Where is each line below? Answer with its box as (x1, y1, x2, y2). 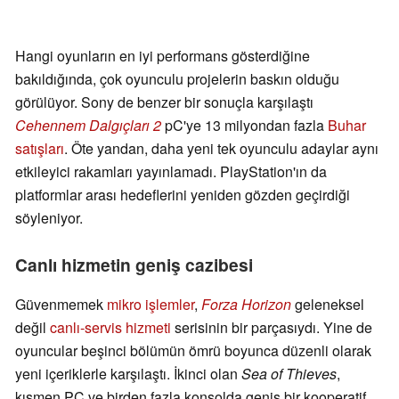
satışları (15, 138, 64, 159)
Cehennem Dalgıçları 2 (15, 115, 161, 136)
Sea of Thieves (241, 363, 337, 385)
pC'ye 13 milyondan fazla (161, 115, 328, 136)
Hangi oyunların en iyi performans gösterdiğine (15, 45, 310, 67)
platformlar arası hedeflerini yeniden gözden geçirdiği (15, 184, 350, 206)
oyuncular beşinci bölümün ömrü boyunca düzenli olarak (15, 340, 371, 362)
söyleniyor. (15, 208, 83, 229)
